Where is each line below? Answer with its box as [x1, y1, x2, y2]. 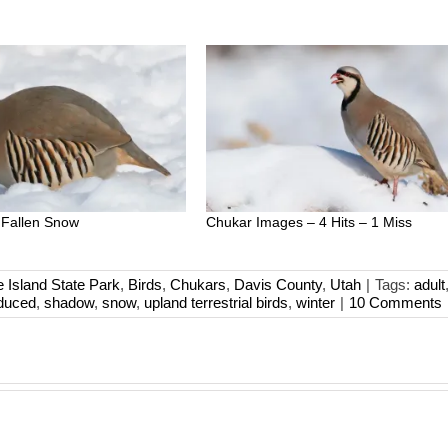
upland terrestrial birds [144, 293, 288, 311]
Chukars [170, 275, 226, 293]
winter [296, 293, 335, 311]
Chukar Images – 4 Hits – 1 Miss [206, 213, 413, 230]
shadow [44, 293, 94, 311]
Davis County [234, 275, 322, 293]
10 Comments [349, 293, 442, 311]
